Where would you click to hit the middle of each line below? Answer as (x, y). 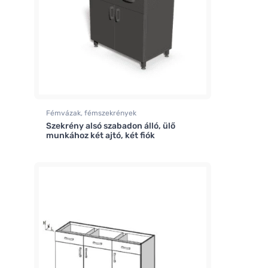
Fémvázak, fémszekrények (91, 113)
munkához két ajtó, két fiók (100, 135)
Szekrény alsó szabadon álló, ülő (111, 126)
